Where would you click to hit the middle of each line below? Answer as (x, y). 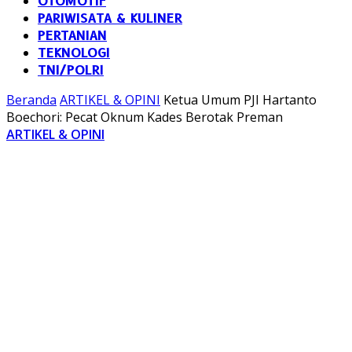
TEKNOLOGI (74, 53)
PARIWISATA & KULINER (110, 18)
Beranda (31, 100)
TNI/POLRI (71, 70)
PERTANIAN (72, 36)
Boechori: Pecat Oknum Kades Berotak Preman (145, 117)
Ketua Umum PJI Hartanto (240, 100)
